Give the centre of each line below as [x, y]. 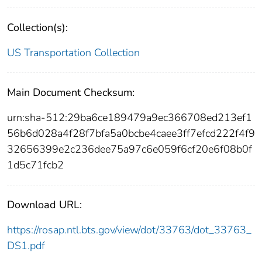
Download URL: [44, 205]
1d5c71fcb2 [35, 165]
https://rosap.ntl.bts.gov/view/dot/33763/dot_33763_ [129, 230]
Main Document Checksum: [71, 93]
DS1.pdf [26, 246]
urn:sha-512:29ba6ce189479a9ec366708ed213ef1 [130, 118]
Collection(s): [37, 28]
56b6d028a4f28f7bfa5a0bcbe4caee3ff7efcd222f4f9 [131, 134]
